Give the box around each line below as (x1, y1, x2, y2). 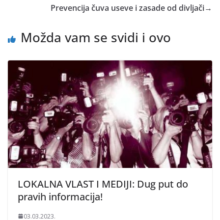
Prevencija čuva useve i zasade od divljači (51, 2, 204, 14)
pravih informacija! (18, 190, 103, 203)
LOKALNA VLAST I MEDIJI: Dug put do (18, 177, 188, 191)
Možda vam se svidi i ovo (21, 28, 171, 47)
